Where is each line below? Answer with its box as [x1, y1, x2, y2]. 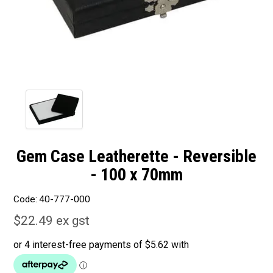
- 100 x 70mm [90, 164, 183, 185]
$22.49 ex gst [13, 213, 90, 229]
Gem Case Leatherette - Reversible [16, 146, 257, 166]
